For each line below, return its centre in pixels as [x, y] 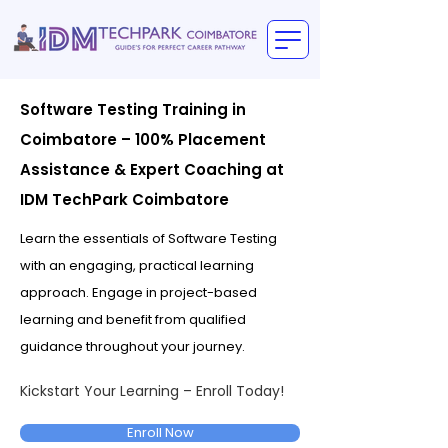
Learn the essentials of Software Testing [148, 238]
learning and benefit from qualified [133, 319]
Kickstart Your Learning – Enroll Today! [152, 391]
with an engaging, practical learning [137, 265]
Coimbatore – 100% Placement [143, 139]
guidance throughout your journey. [132, 346]
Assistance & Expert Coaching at [152, 169]
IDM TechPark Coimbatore [124, 199]
